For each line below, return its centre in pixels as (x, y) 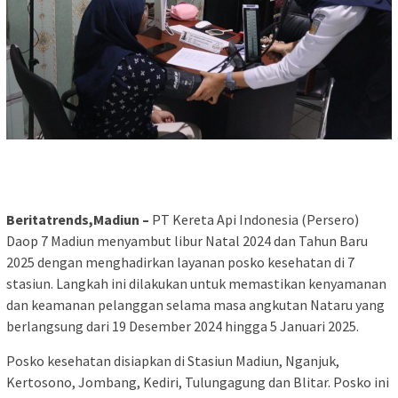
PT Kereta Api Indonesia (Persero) (254, 220)
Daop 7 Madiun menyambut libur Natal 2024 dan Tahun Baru (187, 241)
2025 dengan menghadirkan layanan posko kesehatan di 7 (180, 263)
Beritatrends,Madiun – (78, 220)
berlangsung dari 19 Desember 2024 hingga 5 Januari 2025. (183, 326)
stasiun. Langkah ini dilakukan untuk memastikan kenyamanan (196, 284)
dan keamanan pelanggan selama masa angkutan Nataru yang (195, 305)
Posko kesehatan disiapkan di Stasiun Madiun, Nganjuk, (173, 361)
